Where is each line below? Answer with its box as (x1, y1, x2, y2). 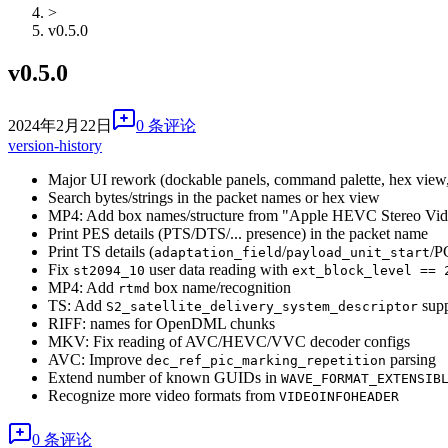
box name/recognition (150, 278, 291, 296)
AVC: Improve (48, 350, 146, 368)
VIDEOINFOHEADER (279, 388, 399, 404)
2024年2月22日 (8, 116, 112, 134)
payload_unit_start (286, 244, 430, 260)
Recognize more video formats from (48, 386, 279, 404)
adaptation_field (154, 244, 282, 260)
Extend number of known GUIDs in (48, 368, 281, 386)
